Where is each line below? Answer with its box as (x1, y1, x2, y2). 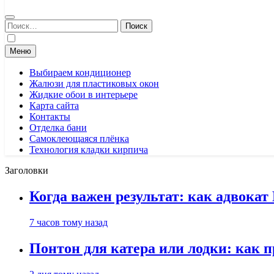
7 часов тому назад (29, 217, 108, 228)
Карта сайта (29, 100, 79, 111)
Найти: (4, 19, 34, 29)
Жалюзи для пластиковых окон (29, 78, 159, 89)
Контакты (29, 111, 70, 122)
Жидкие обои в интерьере (29, 89, 138, 100)
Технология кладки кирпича (29, 144, 148, 155)
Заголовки (5, 165, 48, 176)
